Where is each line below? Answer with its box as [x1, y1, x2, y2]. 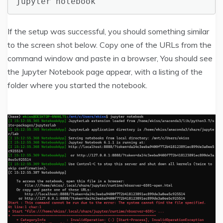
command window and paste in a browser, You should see [7, 53, 213, 63]
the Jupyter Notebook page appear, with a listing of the [7, 66, 203, 77]
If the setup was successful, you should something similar [7, 26, 209, 36]
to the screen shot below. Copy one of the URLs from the [7, 39, 212, 50]
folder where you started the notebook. [7, 80, 147, 90]
